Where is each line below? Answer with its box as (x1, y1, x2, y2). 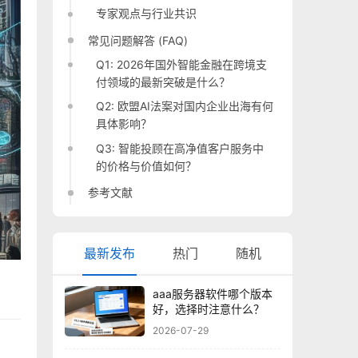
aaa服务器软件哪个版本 (153, 287, 272, 301)
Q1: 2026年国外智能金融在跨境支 (96, 57, 268, 71)
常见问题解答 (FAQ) (88, 33, 189, 47)
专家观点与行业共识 (96, 6, 197, 21)
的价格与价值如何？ (96, 158, 197, 173)
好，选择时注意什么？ (153, 302, 265, 316)
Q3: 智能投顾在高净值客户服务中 (96, 141, 265, 155)
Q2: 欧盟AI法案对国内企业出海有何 (96, 99, 274, 113)
